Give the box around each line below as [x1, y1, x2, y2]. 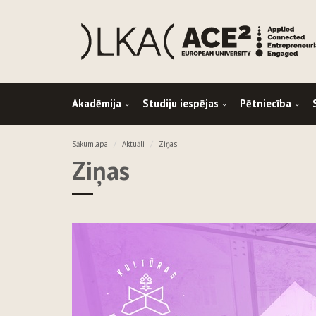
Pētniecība [240, 97, 291, 111]
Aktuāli [122, 139, 145, 150]
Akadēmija [72, 97, 121, 111]
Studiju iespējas [142, 97, 219, 111]
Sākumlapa [72, 139, 108, 150]
